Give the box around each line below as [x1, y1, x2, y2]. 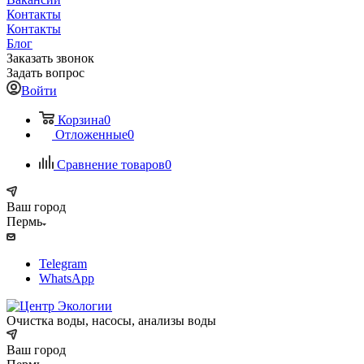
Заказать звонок [6, 51, 94, 65]
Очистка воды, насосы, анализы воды [6, 314, 216, 327]
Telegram [39, 257, 87, 271]
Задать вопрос [6, 66, 84, 80]
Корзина [58, 113, 104, 127]
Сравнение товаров [57, 158, 165, 171]
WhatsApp [39, 271, 94, 285]
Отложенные [55, 128, 128, 141]
